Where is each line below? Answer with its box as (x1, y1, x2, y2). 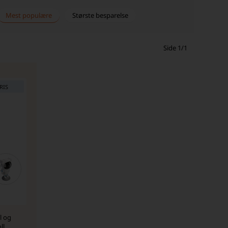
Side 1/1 (161, 43, 189, 52)
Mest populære (6, 11, 52, 20)
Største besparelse (72, 11, 129, 20)
